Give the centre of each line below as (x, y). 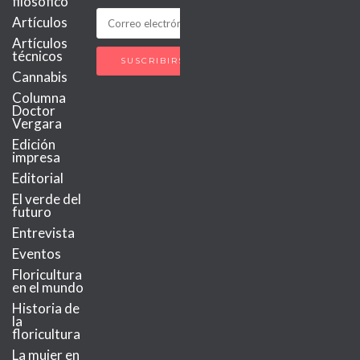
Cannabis (40, 76)
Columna (39, 97)
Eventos (37, 253)
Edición (34, 144)
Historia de (46, 308)
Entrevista (43, 232)
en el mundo (48, 287)
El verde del (47, 198)
